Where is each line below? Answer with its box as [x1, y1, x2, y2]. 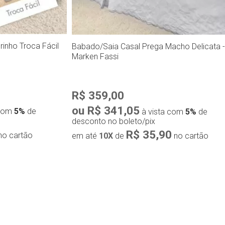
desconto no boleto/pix [72, 117, 156, 127]
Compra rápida [117, 177, 198, 192]
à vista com [140, 107, 186, 117]
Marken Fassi [72, 52, 119, 62]
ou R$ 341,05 [72, 104, 140, 118]
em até [72, 131, 99, 141]
